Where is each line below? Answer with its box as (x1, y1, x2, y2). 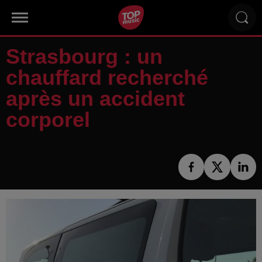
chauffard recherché (6, 65, 208, 89)
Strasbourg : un (6, 44, 163, 68)
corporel (6, 108, 90, 132)
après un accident (6, 87, 185, 111)
